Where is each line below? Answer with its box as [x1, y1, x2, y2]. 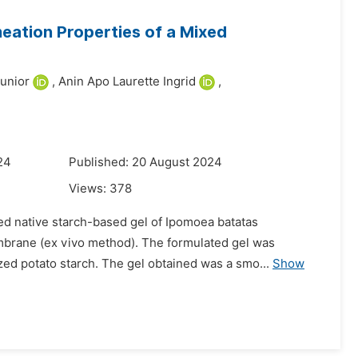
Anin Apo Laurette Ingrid [58, 74, 196, 89]
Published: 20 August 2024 [69, 155, 222, 169]
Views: [69, 181, 109, 196]
